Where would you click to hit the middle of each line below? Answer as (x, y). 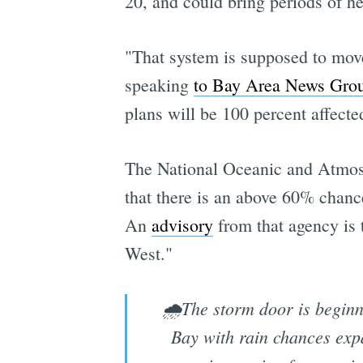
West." (148, 254)
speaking (159, 85)
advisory (182, 225)
